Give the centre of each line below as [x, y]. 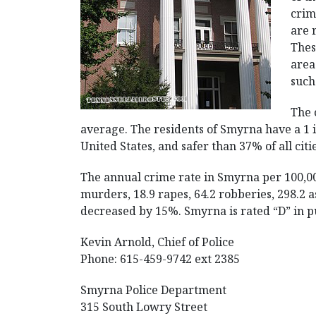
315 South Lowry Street [144, 307]
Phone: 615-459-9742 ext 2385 [160, 259]
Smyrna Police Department [153, 290]
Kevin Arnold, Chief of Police [157, 242]
